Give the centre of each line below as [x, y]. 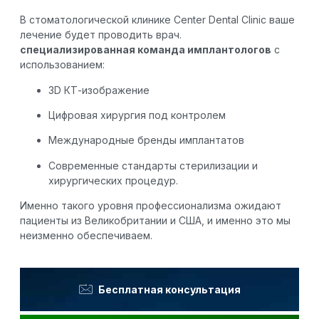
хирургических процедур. [113, 180]
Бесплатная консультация [169, 289]
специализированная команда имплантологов [146, 50]
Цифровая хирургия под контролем [137, 115]
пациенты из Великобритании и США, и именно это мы [155, 221]
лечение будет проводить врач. [101, 35]
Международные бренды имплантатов [146, 140]
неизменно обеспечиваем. [88, 236]
